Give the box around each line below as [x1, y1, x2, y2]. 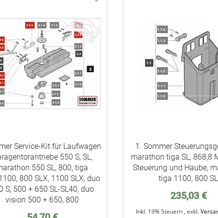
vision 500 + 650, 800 [5, 195, 79, 204]
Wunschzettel [95, 23, 140, 33]
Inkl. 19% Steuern [136, 207, 184, 216]
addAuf [95, 4, 120, 13]
